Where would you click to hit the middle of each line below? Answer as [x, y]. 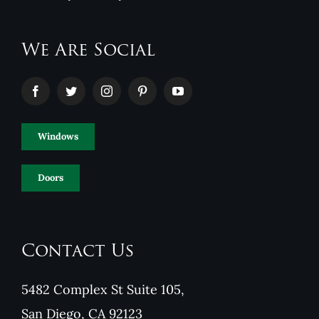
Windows [58, 137]
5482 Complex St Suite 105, [103, 290]
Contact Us [78, 252]
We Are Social [88, 52]
